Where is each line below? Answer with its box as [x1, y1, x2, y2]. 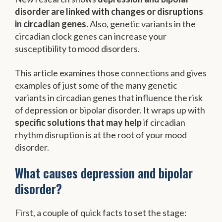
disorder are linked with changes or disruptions [15, 6, 203, 17]
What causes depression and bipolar [15, 164, 193, 182]
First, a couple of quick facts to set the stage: [15, 207, 187, 219]
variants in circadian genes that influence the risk [15, 92, 203, 103]
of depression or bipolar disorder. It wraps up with [15, 104, 205, 115]
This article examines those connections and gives [15, 67, 207, 78]
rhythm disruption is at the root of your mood [15, 129, 187, 140]
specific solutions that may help [15, 116, 142, 128]
